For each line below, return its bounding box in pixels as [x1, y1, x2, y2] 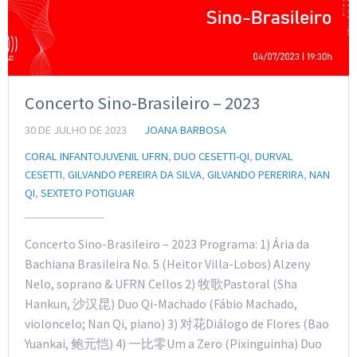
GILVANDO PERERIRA [207, 167, 304, 182]
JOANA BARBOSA [144, 122, 226, 137]
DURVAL [255, 148, 293, 163]
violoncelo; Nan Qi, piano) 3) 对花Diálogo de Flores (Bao [25, 315, 329, 331]
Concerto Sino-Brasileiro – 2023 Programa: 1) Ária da [25, 235, 309, 252]
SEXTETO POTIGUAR [41, 185, 135, 200]
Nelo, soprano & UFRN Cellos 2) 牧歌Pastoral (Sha [25, 275, 297, 292]
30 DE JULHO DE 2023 [25, 122, 127, 137]
